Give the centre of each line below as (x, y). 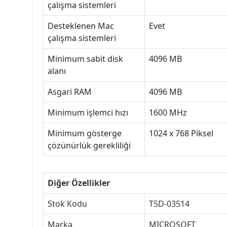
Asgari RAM (70, 92)
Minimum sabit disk (85, 59)
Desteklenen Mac (81, 26)
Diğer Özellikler (79, 183)
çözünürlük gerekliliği (89, 146)
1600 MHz (168, 113)
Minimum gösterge (85, 134)
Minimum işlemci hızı (88, 113)
